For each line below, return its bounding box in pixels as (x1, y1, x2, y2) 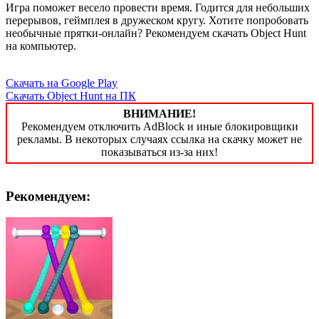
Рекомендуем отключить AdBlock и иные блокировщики (21, 120, 298, 132)
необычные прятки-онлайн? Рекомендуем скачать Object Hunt (6, 26, 306, 39)
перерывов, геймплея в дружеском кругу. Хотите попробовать (6, 14, 308, 26)
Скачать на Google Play (6, 76, 117, 89)
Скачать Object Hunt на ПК (6, 89, 136, 102)
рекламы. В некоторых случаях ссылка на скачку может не (17, 132, 302, 145)
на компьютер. (6, 39, 76, 52)
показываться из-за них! (101, 145, 218, 158)
